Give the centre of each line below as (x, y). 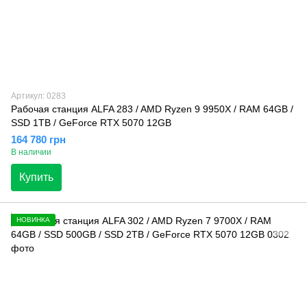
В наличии (31, 152)
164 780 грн (38, 139)
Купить (36, 177)
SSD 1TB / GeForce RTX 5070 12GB (91, 122)
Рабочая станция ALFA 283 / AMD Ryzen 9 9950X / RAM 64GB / (152, 109)
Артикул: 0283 (38, 96)
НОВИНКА (33, 219)
